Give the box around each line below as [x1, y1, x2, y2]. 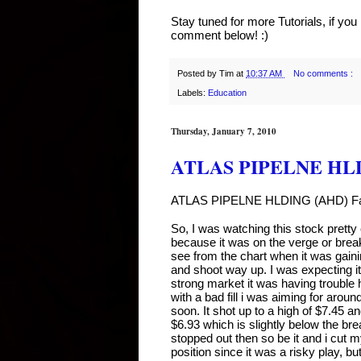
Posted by [177, 68, 219, 78]
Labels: [177, 87, 208, 98]
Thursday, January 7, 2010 [171, 124, 276, 138]
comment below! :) [171, 27, 268, 42]
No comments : [293, 68, 355, 78]
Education [208, 87, 247, 98]
